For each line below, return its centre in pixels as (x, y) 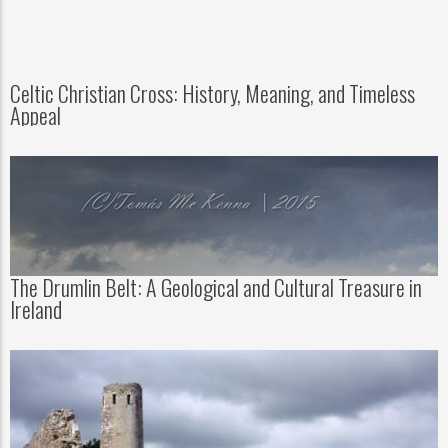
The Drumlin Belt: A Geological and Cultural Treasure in (216, 286)
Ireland (36, 308)
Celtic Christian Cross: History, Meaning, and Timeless (212, 92)
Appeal (35, 114)
